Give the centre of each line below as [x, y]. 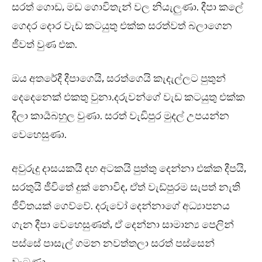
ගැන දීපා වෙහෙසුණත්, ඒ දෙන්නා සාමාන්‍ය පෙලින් [123, 225]
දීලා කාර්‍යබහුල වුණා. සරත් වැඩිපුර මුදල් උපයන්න [120, 116]
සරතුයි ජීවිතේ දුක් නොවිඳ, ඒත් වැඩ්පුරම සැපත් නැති [126, 187]
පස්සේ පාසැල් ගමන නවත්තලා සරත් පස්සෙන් [113, 244]
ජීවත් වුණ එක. [44, 45]
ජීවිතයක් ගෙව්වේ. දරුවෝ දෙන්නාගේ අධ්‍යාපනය [121, 206]
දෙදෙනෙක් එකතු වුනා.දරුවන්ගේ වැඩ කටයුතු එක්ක [128, 97]
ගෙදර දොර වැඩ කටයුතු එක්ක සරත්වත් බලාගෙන [122, 26]
